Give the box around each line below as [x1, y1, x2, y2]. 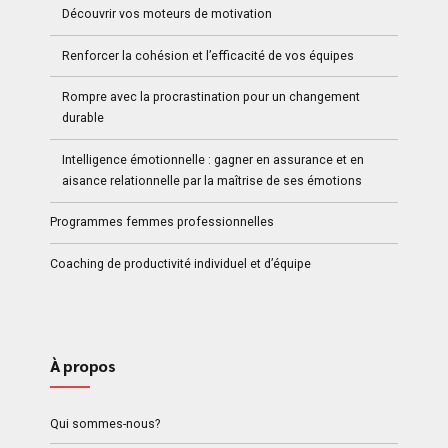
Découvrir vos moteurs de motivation [62, 6, 273, 21]
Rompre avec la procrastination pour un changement [62, 90, 361, 105]
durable [62, 111, 105, 126]
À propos [50, 355, 116, 377]
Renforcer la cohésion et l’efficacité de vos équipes [62, 48, 355, 63]
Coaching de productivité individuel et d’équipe [50, 256, 311, 271]
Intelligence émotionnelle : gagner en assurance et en [62, 152, 365, 167]
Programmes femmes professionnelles [50, 215, 274, 230]
